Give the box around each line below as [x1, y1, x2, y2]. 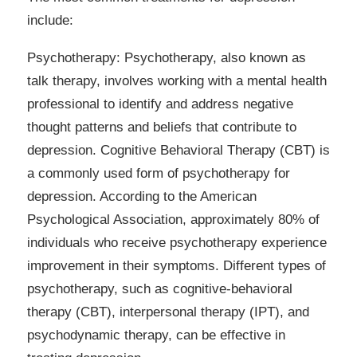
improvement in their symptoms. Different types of [27, 258, 326, 274]
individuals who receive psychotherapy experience [27, 235, 327, 251]
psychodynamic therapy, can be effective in [27, 328, 285, 343]
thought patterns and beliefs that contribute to [27, 120, 296, 135]
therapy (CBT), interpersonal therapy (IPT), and [27, 304, 309, 320]
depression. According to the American [27, 189, 257, 205]
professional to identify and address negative [27, 96, 293, 112]
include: [27, 12, 73, 28]
